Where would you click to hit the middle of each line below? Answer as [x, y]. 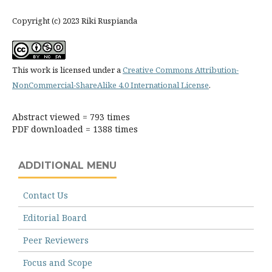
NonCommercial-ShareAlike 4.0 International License [110, 85]
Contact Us [46, 195]
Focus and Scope [58, 263]
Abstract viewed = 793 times [71, 117]
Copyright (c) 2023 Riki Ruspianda [75, 21]
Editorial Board [55, 218]
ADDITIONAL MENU [67, 166]
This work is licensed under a [67, 70]
